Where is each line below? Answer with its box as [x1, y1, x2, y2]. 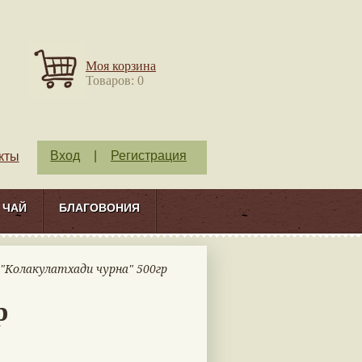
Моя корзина [86, 59, 156, 73]
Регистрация [110, 149, 187, 162]
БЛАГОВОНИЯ [59, 200, 140, 214]
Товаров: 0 [86, 74, 144, 87]
